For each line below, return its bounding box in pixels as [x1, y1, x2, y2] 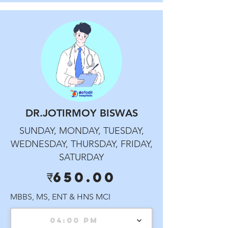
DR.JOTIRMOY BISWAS [25, 107, 138, 119]
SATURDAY [59, 152, 104, 163]
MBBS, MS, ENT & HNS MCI [10, 192, 110, 202]
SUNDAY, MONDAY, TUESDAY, [19, 125, 144, 136]
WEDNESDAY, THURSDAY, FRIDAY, [10, 138, 153, 150]
